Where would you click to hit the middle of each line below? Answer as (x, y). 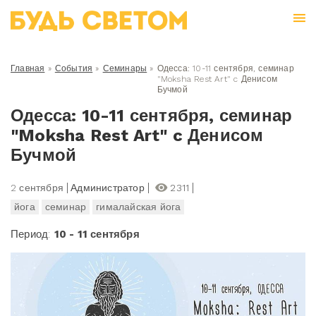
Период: (32, 234)
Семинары (125, 68)
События (74, 68)
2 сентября (37, 188)
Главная (28, 68)
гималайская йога (139, 207)
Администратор (108, 188)
